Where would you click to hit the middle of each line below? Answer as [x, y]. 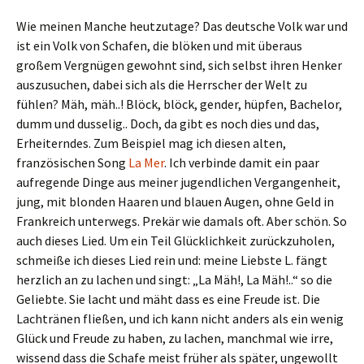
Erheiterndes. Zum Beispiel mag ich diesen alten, [151, 143]
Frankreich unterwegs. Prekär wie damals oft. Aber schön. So [182, 221]
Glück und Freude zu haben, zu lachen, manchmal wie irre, [175, 338]
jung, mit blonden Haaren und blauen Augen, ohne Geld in [175, 201]
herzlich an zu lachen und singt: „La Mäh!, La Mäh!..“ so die [174, 279]
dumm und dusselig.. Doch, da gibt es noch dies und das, [168, 123]
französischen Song [72, 162]
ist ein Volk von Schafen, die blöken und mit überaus [159, 45]
